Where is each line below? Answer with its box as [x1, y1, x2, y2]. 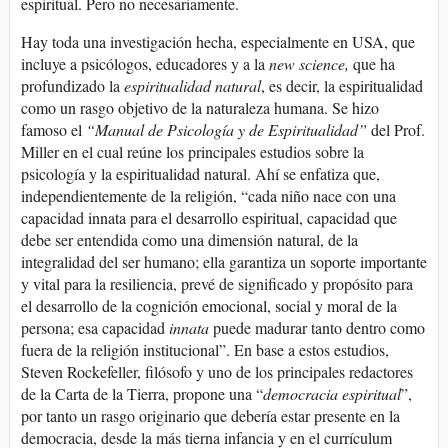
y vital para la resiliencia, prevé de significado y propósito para [21, 273, 413, 295]
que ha [349, 53, 395, 75]
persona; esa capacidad [21, 317, 169, 339]
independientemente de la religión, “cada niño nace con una [21, 185, 396, 207]
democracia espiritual [263, 383, 401, 405]
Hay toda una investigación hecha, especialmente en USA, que [21, 31, 415, 53]
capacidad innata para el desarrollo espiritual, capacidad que [21, 207, 397, 229]
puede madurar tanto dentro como [209, 317, 425, 339]
